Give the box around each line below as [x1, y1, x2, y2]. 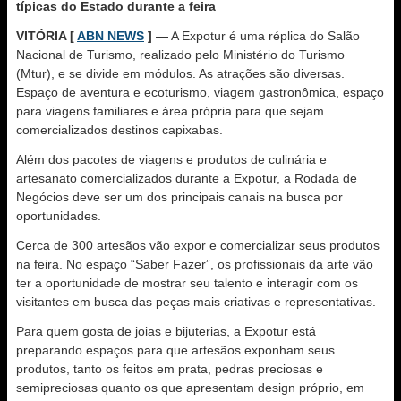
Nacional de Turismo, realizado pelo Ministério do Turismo [16, 47, 345, 62]
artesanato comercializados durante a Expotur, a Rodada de [16, 171, 357, 185]
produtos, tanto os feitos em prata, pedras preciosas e [16, 362, 323, 376]
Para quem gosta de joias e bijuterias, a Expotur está [16, 324, 316, 338]
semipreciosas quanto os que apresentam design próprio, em [16, 380, 364, 395]
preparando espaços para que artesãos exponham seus [16, 343, 335, 357]
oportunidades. [16, 209, 101, 223]
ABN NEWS [77, 29, 144, 43]
